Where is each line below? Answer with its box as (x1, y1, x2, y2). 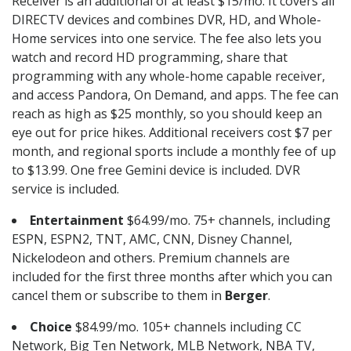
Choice (30, 318, 72, 336)
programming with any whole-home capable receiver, (12, 67, 325, 85)
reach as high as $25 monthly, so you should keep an (12, 105, 322, 123)
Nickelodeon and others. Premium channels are (12, 249, 290, 267)
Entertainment (30, 212, 124, 230)
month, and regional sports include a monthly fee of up (12, 143, 336, 161)
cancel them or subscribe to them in (12, 287, 225, 305)
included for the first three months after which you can (12, 268, 332, 286)
